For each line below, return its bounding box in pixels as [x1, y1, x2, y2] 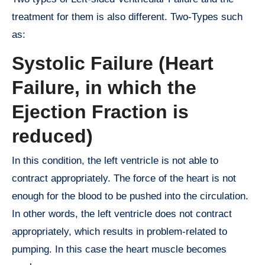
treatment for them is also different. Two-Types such [12, 11, 243, 22]
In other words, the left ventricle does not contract [12, 208, 232, 220]
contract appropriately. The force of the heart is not [12, 173, 236, 185]
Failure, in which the [12, 76, 196, 98]
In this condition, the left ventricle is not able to [12, 155, 218, 167]
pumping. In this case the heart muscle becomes [12, 244, 227, 256]
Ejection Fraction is [12, 101, 189, 122]
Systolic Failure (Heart [12, 52, 214, 74]
